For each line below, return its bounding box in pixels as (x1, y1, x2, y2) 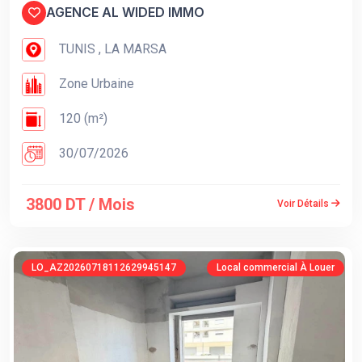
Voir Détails (277, 198, 331, 210)
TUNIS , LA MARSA (56, 40, 166, 57)
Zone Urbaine (56, 75, 134, 91)
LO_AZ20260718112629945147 (32, 261, 176, 273)
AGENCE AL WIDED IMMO (46, 4, 204, 21)
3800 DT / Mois (26, 194, 135, 214)
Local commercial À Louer (217, 261, 335, 273)
